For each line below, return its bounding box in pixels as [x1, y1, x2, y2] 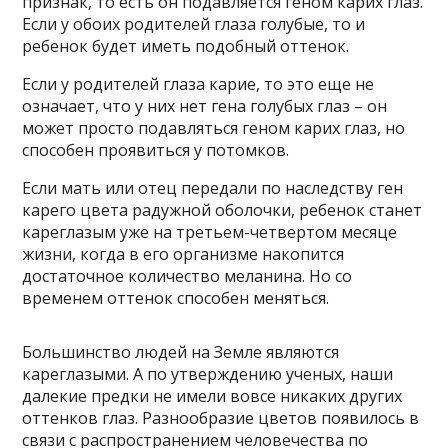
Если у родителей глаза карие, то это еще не [22, 73, 375, 95]
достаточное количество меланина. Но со [22, 265, 353, 287]
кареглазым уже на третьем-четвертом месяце [22, 221, 398, 243]
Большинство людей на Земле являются [22, 341, 340, 363]
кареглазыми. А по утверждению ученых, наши [22, 363, 394, 385]
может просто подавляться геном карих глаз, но [22, 117, 406, 139]
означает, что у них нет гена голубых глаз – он [22, 95, 388, 117]
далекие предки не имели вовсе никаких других [22, 385, 403, 407]
